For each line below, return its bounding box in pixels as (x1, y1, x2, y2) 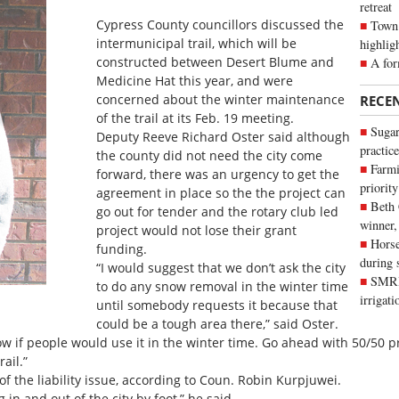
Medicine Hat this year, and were (96, 71, 294, 89)
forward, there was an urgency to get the (96, 165, 340, 183)
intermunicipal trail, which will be (96, 34, 297, 52)
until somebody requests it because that (96, 296, 338, 313)
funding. (96, 240, 148, 257)
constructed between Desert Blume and (96, 53, 335, 70)
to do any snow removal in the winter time (96, 277, 349, 295)
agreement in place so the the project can (96, 183, 346, 201)
